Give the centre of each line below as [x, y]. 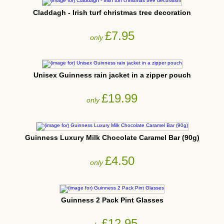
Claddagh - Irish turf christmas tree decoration [112, 12]
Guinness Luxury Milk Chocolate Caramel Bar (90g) [112, 137]
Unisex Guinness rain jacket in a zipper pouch [112, 75]
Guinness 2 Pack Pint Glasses [112, 200]
